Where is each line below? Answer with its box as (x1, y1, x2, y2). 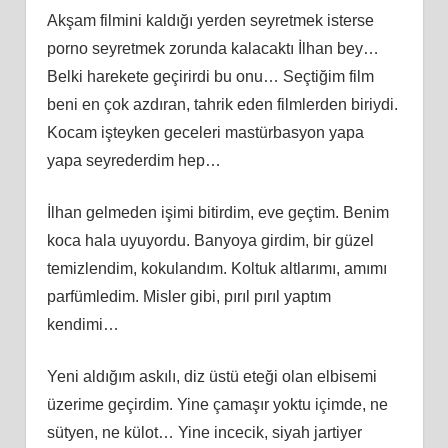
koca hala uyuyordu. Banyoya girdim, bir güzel (46, 231, 374, 249)
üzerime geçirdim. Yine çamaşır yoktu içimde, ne (46, 395, 388, 413)
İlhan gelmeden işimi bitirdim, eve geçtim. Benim (46, 203, 389, 221)
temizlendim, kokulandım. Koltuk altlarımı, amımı (46, 259, 387, 277)
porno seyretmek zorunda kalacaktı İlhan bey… (46, 39, 379, 57)
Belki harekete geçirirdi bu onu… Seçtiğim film (46, 67, 374, 85)
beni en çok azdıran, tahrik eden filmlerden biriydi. (46, 95, 398, 113)
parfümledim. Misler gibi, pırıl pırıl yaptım (46, 287, 331, 305)
